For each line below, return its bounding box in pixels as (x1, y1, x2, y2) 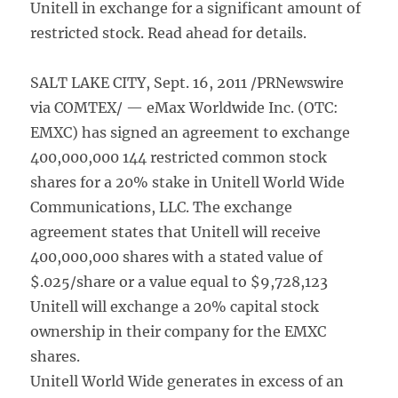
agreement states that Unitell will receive (30, 223, 322, 241)
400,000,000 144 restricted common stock (30, 148, 328, 166)
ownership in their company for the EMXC (30, 322, 327, 340)
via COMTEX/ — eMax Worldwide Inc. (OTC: (30, 99, 339, 116)
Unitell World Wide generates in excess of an (30, 372, 345, 390)
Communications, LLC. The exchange (30, 198, 293, 216)
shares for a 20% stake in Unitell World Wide (30, 173, 346, 191)
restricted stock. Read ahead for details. (30, 24, 307, 42)
